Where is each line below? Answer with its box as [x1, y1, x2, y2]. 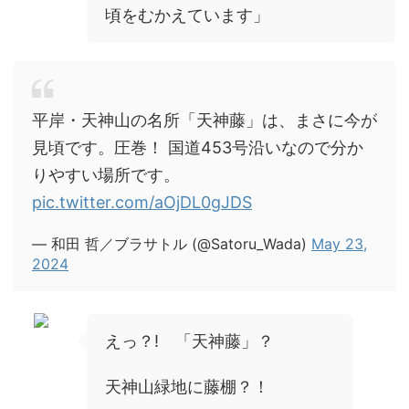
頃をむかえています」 [105, 5, 269, 25]
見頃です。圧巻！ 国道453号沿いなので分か [32, 138, 363, 157]
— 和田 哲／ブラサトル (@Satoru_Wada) [32, 235, 311, 253]
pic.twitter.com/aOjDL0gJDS [32, 193, 252, 212]
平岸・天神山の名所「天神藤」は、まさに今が [32, 110, 377, 130]
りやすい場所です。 [32, 165, 180, 184]
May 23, [311, 235, 367, 253]
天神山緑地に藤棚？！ [105, 377, 286, 396]
